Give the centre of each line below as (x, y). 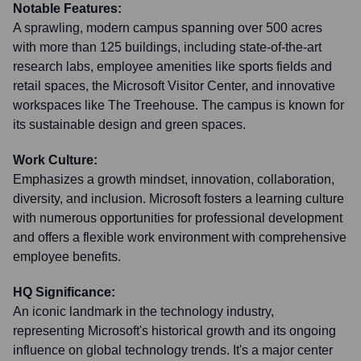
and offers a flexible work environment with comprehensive (180, 237)
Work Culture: (55, 160)
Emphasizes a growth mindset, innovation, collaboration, (174, 179)
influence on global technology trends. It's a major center (173, 350)
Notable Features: (67, 8)
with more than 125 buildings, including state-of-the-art (167, 47)
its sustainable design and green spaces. (129, 124)
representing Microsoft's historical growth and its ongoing (174, 331)
